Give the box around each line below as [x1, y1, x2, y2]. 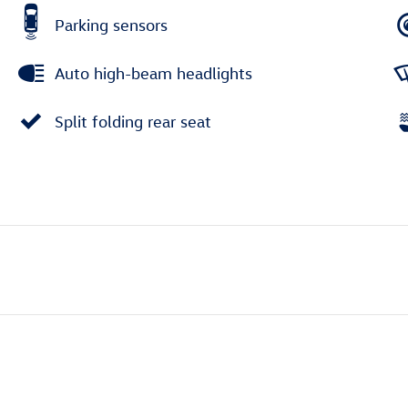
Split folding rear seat [55, 111, 211, 131]
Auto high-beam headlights [55, 63, 252, 83]
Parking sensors [55, 15, 168, 35]
